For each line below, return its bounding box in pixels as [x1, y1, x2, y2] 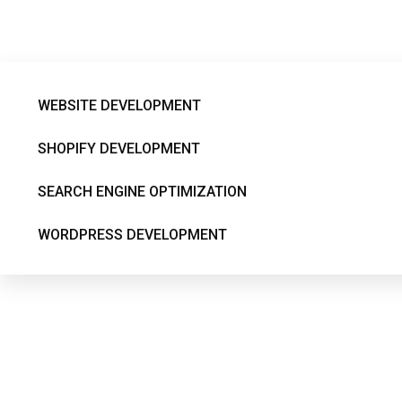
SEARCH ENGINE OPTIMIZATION [38, 183, 247, 200]
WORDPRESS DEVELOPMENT [38, 226, 227, 243]
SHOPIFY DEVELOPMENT [38, 140, 200, 157]
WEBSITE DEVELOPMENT [38, 97, 201, 114]
